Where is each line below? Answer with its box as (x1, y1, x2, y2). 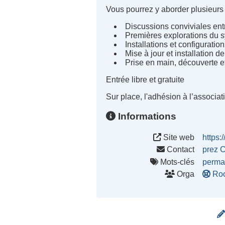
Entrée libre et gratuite (106, 75, 185, 84)
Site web (161, 133, 195, 142)
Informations (116, 110, 177, 122)
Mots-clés (158, 157, 195, 166)
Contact (165, 145, 195, 154)
